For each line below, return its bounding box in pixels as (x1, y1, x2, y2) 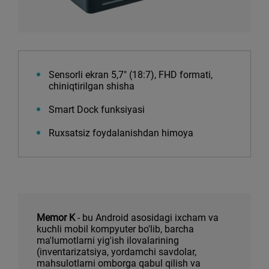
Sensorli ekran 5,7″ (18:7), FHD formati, (49, 69, 213, 80)
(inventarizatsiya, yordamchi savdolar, (37, 246, 196, 258)
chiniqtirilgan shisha (49, 80, 134, 92)
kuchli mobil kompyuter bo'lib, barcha (37, 223, 194, 235)
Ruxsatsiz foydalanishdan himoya (49, 127, 193, 139)
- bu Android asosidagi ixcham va (75, 212, 219, 223)
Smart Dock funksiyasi (49, 104, 145, 115)
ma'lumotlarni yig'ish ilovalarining (37, 235, 179, 246)
